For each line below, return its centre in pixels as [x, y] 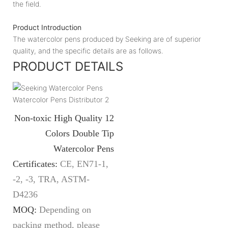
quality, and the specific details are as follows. [88, 50]
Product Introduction [47, 27]
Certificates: [36, 164]
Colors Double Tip [80, 133]
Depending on [65, 209]
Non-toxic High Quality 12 [64, 118]
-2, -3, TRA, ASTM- [51, 179]
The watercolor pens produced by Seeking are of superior [107, 39]
